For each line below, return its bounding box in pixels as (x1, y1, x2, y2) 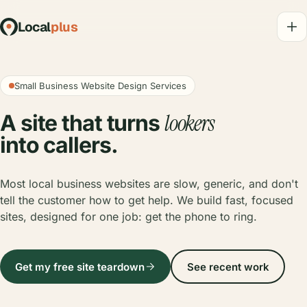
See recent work (186, 260, 269, 273)
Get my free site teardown (15, 260, 145, 273)
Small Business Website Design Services (14, 80, 186, 91)
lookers (164, 109, 215, 138)
